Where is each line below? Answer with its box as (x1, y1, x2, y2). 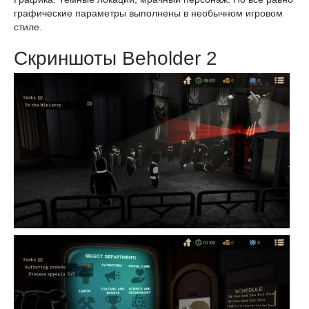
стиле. (14, 21, 42, 32)
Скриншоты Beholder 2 (14, 48, 217, 69)
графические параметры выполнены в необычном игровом (14, 8, 283, 19)
